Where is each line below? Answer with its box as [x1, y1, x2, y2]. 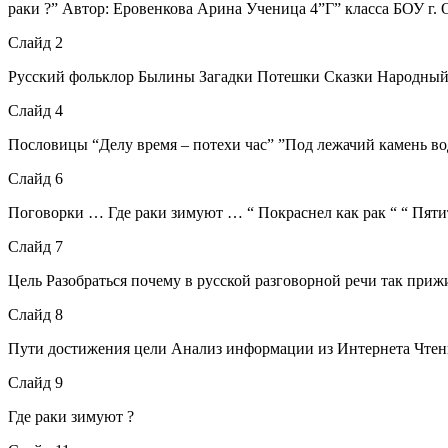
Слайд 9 [8, 373, 63, 391]
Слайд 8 [8, 305, 63, 323]
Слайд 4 [8, 101, 63, 119]
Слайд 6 [8, 169, 63, 187]
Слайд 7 [8, 237, 63, 255]
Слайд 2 [8, 33, 63, 51]
